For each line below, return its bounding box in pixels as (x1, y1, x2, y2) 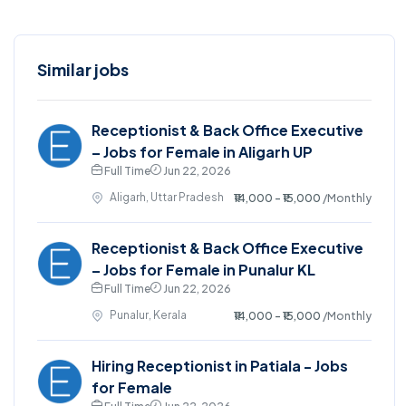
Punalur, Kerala (110, 307, 187, 322)
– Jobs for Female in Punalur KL (92, 259, 315, 279)
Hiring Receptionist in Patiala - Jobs (92, 355, 348, 375)
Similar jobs (37, 58, 129, 80)
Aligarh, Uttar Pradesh (110, 189, 224, 204)
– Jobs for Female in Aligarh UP (92, 141, 313, 161)
